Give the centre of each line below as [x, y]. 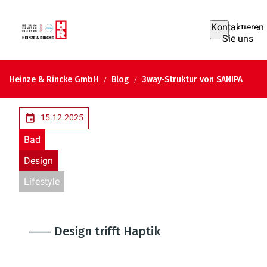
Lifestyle [42, 182]
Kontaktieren [237, 27]
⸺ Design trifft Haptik [94, 232]
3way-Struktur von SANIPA [192, 79]
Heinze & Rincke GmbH [54, 79]
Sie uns [237, 38]
